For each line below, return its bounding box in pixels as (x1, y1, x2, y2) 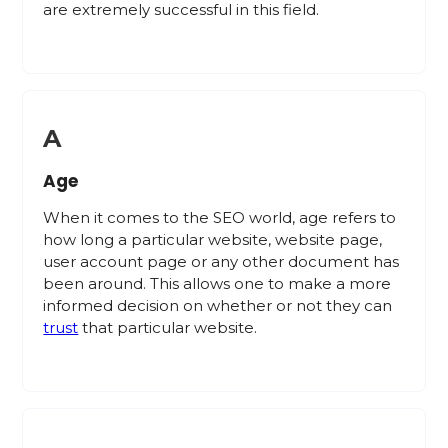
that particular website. (78, 318, 258, 337)
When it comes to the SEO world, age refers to (43, 208, 397, 227)
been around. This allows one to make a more (43, 274, 392, 293)
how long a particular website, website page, (43, 230, 383, 249)
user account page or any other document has (43, 252, 400, 271)
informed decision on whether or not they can (43, 296, 393, 315)
